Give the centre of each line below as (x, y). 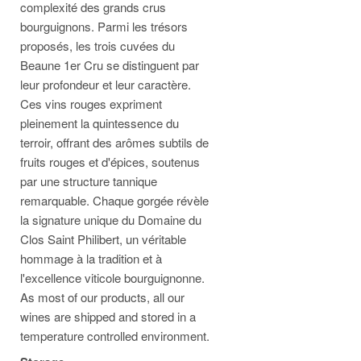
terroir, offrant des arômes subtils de (114, 142)
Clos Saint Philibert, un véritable (103, 239)
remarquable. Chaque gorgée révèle (114, 200)
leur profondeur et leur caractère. (106, 84)
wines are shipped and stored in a (108, 316)
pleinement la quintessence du (100, 123)
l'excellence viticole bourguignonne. (112, 278)
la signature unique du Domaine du (111, 220)
